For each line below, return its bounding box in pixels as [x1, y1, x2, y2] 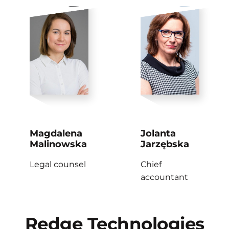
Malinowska [30, 138, 87, 149]
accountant [141, 172, 188, 182]
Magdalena [30, 127, 82, 139]
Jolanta [141, 127, 176, 139]
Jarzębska [141, 138, 189, 149]
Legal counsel [30, 159, 86, 170]
